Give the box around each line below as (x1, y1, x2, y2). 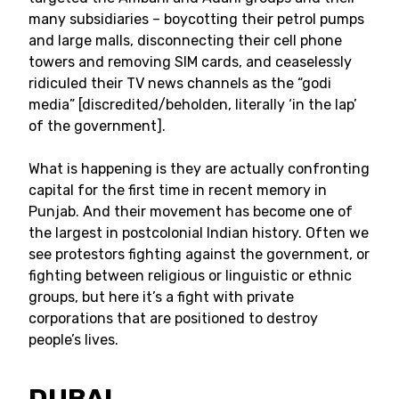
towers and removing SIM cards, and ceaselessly (28, 53, 352, 70)
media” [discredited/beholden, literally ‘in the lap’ (28, 96, 357, 113)
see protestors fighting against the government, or (28, 246, 370, 263)
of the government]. (28, 118, 173, 134)
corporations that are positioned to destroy (28, 310, 318, 327)
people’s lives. (28, 331, 118, 348)
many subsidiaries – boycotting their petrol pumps (28, 11, 364, 28)
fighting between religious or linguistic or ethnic (28, 267, 352, 284)
